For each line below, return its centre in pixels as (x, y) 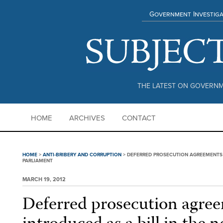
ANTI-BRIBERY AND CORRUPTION (82, 155)
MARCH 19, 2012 (44, 179)
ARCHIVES (87, 118)
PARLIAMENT (38, 161)
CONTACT (139, 118)
